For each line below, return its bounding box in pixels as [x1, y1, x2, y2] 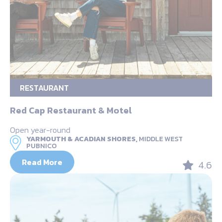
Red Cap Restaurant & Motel [10, 103, 132, 117]
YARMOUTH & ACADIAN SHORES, [26, 133, 137, 144]
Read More [22, 156, 62, 168]
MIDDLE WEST [139, 133, 183, 144]
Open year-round [10, 123, 70, 136]
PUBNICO [26, 140, 56, 151]
